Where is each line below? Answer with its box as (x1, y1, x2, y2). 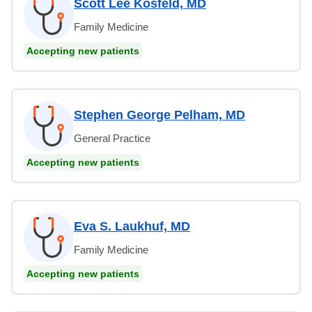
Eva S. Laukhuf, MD (74, 219, 190, 233)
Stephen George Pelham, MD (74, 107, 245, 122)
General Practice (74, 132, 150, 144)
